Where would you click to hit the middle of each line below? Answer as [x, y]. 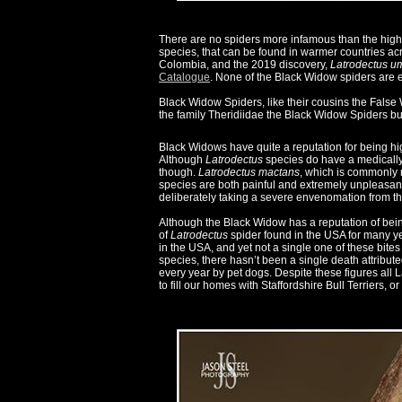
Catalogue [184, 78]
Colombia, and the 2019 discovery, [245, 65]
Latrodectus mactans [249, 173]
